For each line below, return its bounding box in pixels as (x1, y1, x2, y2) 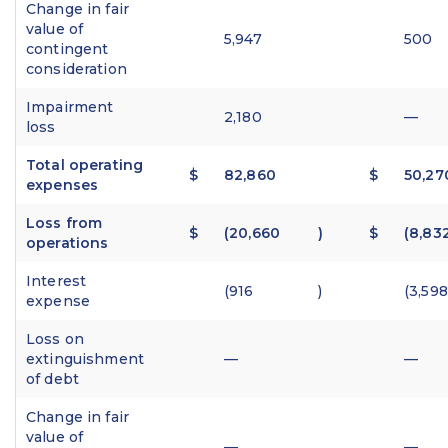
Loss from (26, 214, 103, 233)
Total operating (26, 156, 144, 175)
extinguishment (26, 350, 144, 369)
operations (26, 234, 109, 253)
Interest (26, 272, 87, 291)
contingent (26, 40, 109, 59)
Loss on (26, 330, 84, 349)
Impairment (26, 98, 114, 117)
